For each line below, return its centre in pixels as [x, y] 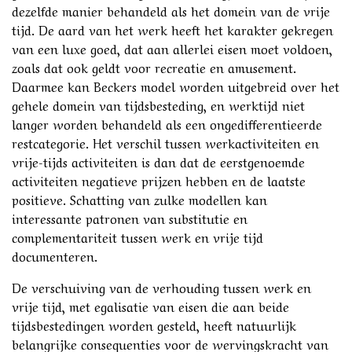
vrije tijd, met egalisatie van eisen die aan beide [150, 305]
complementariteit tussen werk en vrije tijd [137, 236]
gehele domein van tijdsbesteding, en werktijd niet [158, 104]
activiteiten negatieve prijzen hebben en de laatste [159, 180]
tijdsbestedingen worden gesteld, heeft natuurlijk [154, 324]
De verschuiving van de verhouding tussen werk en [161, 286]
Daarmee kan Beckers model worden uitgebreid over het [176, 85]
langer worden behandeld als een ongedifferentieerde [167, 123]
